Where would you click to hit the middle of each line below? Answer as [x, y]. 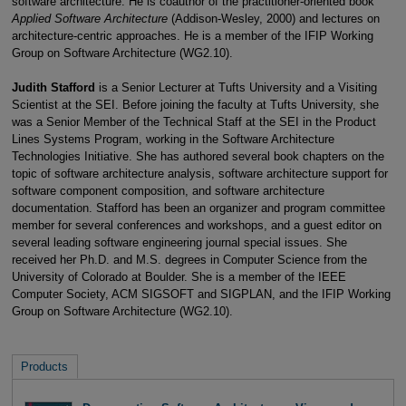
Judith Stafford [55, 87]
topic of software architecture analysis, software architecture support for [199, 173]
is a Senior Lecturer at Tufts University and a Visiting [237, 87]
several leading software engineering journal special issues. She [179, 242]
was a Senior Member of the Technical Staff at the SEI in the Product [193, 121]
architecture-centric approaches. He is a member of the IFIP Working [192, 35]
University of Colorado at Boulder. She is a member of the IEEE [179, 276]
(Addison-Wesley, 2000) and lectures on [275, 18]
